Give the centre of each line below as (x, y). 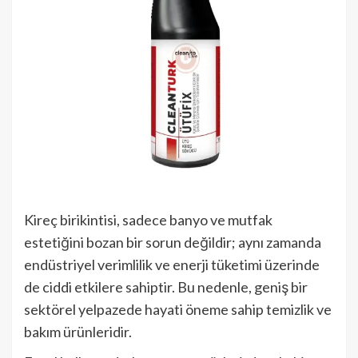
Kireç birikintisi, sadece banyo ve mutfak (148, 220)
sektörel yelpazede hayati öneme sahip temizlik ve (178, 309)
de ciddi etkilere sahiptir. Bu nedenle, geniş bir (166, 287)
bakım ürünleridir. (78, 332)
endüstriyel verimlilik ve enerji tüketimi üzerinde (172, 265)
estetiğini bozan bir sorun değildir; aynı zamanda (173, 242)
